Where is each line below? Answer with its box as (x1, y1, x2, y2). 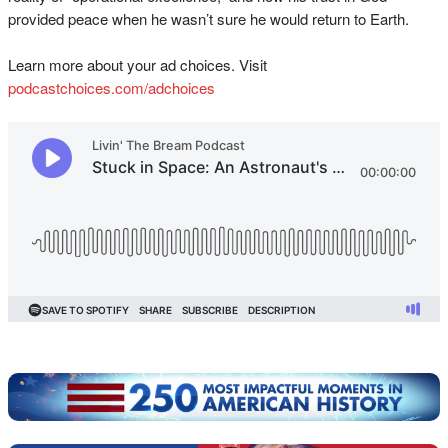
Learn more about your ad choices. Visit (8, 54, 267, 75)
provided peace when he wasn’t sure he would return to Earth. (8, 8, 409, 29)
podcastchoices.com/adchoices (8, 77, 215, 98)
